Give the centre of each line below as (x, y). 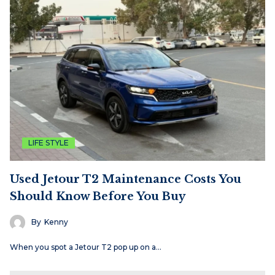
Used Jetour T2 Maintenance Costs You (126, 179)
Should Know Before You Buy (98, 196)
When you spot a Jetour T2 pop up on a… (86, 247)
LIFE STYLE (48, 142)
